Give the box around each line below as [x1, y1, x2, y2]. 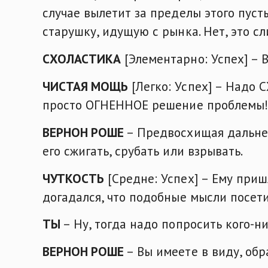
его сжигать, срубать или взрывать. [42, 142, 243, 159]
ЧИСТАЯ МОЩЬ [42, 77, 129, 95]
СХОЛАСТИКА [42, 50, 121, 67]
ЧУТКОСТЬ [42, 169, 105, 187]
